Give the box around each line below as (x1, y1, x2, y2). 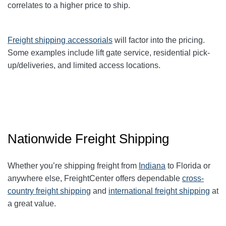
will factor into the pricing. (112, 36, 205, 45)
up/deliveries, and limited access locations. (8, 61, 160, 70)
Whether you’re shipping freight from (8, 161, 139, 171)
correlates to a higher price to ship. (8, 1, 130, 10)
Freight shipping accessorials (8, 36, 112, 45)
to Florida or (165, 161, 210, 171)
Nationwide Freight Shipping (8, 131, 169, 147)
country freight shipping (8, 187, 91, 196)
